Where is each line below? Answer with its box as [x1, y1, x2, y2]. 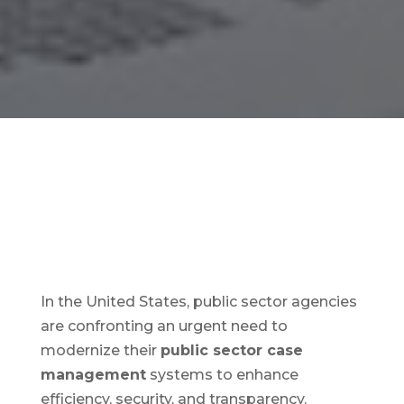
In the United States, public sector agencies [40, 293, 357, 311]
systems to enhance [145, 366, 298, 384]
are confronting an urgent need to [40, 317, 288, 335]
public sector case [160, 342, 303, 360]
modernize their [40, 342, 161, 360]
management [40, 366, 146, 384]
